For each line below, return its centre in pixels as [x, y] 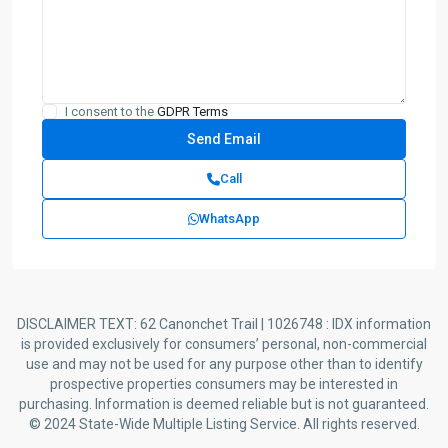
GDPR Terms [192, 111]
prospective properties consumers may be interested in [224, 384]
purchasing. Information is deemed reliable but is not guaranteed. [224, 404]
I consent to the [111, 111]
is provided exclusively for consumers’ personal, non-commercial [224, 344]
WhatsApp [229, 218]
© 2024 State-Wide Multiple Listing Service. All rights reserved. [224, 424]
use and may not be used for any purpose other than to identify [224, 364]
